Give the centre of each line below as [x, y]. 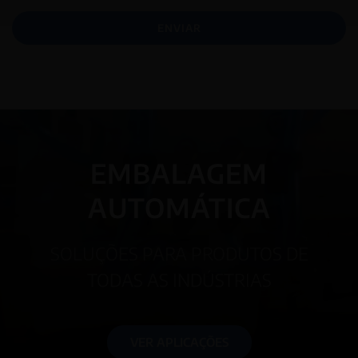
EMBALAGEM [179, 173]
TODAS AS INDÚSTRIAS [179, 279]
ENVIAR [179, 28]
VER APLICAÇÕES [179, 342]
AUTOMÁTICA [179, 207]
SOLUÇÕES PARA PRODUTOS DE [179, 253]
